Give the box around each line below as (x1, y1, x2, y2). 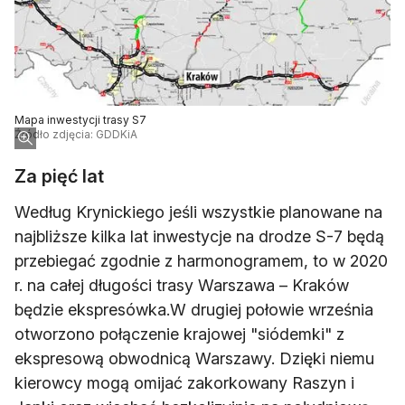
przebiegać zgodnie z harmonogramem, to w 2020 (14, 251, 388, 271)
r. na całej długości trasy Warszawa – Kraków (14, 276, 349, 296)
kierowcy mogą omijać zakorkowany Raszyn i (14, 373, 354, 393)
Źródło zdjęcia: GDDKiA (14, 127, 137, 142)
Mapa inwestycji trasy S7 (14, 113, 146, 127)
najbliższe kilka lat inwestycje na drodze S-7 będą (14, 227, 384, 247)
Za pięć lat (14, 165, 104, 188)
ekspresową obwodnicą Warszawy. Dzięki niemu (14, 349, 374, 369)
